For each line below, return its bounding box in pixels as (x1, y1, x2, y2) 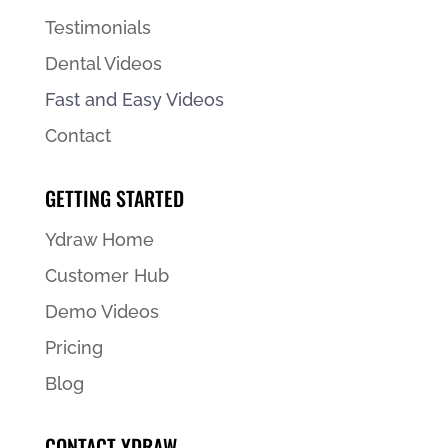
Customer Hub (44, 264, 169, 286)
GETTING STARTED (44, 182, 184, 213)
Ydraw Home (44, 228, 154, 250)
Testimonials (44, 16, 151, 38)
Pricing (44, 336, 103, 358)
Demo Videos (44, 300, 159, 322)
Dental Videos (44, 52, 162, 74)
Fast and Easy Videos (44, 88, 224, 110)
